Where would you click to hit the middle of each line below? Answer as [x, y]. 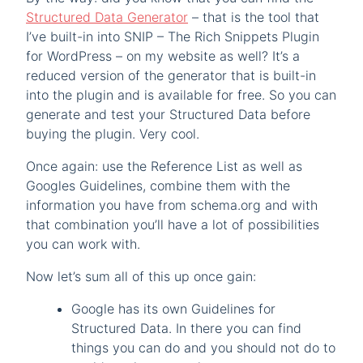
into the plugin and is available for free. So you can [181, 94]
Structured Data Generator [107, 17]
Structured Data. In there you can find [186, 328]
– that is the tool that [254, 17]
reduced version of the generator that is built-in [171, 75]
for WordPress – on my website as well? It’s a [163, 56]
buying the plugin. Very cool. [113, 133]
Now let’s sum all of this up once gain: [141, 276]
